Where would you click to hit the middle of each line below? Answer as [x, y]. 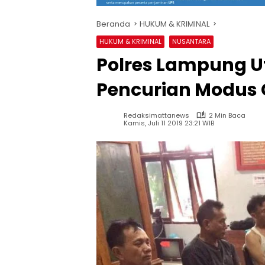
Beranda [113, 24]
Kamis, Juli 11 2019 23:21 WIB [169, 123]
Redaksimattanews [156, 115]
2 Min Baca [227, 115]
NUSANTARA [191, 41]
